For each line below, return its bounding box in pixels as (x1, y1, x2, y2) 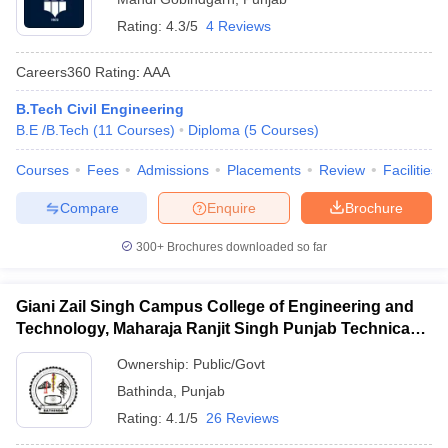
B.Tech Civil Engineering (16, 101, 184, 117)
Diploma (188, 122, 240, 138)
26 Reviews (206, 410, 279, 426)
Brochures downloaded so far (164, 240, 327, 254)
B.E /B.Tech (16, 122, 89, 138)
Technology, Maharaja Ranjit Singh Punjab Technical (16, 320, 414, 337)
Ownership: (117, 356, 193, 372)
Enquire (207, 199, 256, 216)
